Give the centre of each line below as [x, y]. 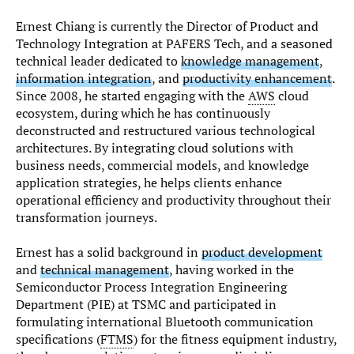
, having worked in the [232, 270]
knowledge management [250, 61]
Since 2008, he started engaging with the [132, 96]
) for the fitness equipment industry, [235, 339]
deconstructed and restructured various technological [166, 130]
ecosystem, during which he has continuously [143, 113]
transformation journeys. [87, 217]
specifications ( [58, 339]
